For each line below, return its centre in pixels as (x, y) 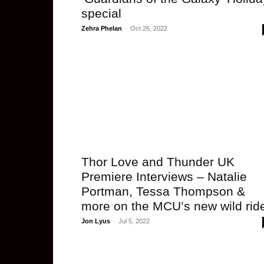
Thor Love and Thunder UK (158, 162)
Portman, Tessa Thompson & (163, 191)
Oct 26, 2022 (149, 28)
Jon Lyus (96, 221)
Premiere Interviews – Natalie (164, 176)
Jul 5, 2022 (134, 221)
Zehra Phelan (102, 28)
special (101, 13)
